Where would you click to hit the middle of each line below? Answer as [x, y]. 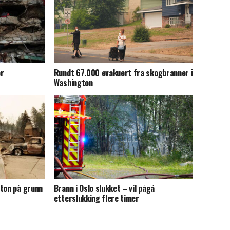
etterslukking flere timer [96, 198]
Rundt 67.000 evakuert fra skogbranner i [123, 73]
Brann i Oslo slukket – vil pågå [104, 188]
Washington [73, 82]
